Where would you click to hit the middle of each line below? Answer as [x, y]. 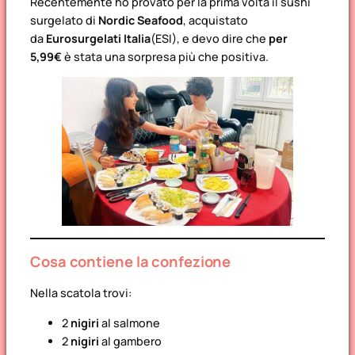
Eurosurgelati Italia [98, 39]
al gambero [130, 341]
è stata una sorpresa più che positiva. [165, 57]
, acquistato [216, 21]
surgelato [57, 21]
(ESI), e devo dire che [210, 39]
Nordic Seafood [141, 21]
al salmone [130, 323]
